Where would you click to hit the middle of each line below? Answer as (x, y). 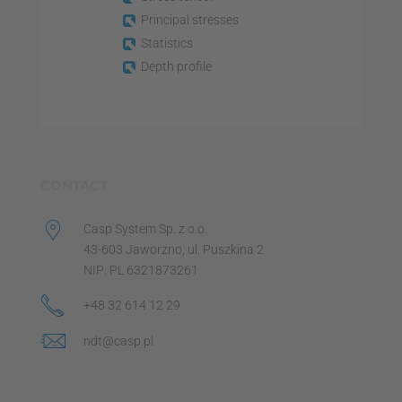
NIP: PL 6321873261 (140, 270)
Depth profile (176, 66)
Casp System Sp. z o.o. (145, 228)
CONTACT (74, 185)
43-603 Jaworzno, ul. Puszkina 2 (173, 249)
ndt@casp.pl (118, 341)
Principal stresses (189, 19)
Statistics (166, 43)
